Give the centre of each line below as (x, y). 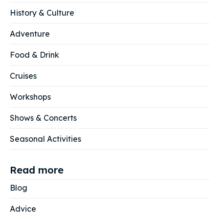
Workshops (30, 97)
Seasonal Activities (45, 139)
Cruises (23, 76)
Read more (37, 170)
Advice (23, 209)
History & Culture (42, 13)
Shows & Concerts (43, 118)
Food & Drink (34, 55)
